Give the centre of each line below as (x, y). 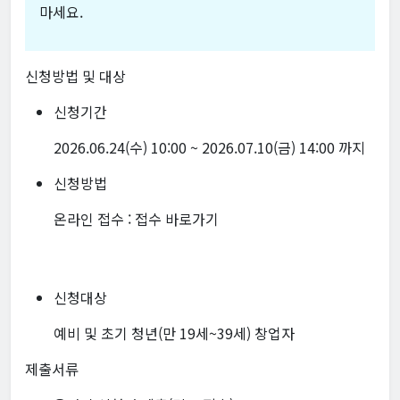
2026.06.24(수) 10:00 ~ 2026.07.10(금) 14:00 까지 (209, 148)
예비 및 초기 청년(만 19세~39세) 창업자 (174, 333)
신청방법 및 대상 (75, 76)
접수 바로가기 (177, 219)
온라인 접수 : (94, 219)
